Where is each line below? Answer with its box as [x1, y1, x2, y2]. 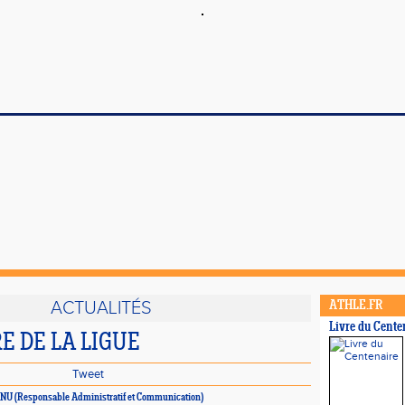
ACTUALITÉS [50, 297, 152, 319]
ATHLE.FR [329, 299, 382, 313]
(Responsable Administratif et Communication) [13, 392, 203, 403]
